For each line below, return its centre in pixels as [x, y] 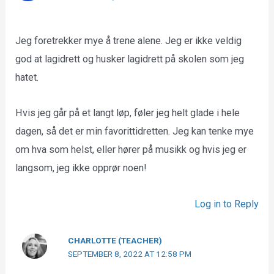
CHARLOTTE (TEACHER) [115, 240]
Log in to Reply [226, 204]
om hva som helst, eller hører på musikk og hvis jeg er [131, 150]
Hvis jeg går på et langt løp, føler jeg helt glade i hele [128, 113]
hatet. [27, 77]
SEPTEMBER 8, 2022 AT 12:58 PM [130, 254]
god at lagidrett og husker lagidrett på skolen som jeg [130, 59]
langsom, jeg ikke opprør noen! [81, 168]
